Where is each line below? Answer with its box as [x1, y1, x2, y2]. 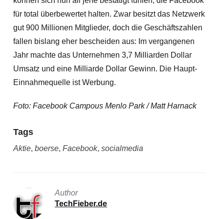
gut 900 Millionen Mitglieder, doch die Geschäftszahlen [13, 23, 202, 32]
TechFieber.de [54, 199, 107, 208]
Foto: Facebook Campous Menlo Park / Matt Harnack [13, 102, 197, 110]
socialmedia [101, 144, 143, 153]
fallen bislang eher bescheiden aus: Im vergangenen [13, 37, 195, 45]
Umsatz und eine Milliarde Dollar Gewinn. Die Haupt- [13, 65, 197, 73]
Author [54, 189, 78, 197]
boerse [34, 144, 59, 153]
